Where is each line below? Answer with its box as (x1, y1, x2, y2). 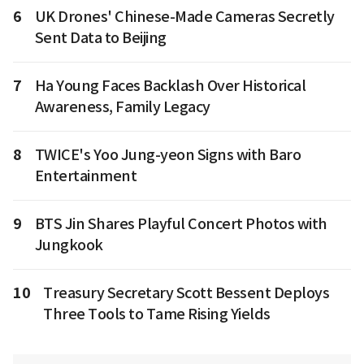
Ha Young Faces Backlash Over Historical (34, 76, 305, 95)
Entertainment (34, 166, 136, 185)
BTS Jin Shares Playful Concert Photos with (34, 214, 327, 233)
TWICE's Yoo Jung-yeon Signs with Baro (34, 145, 301, 164)
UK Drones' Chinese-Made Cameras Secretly (34, 6, 335, 26)
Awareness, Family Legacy (34, 97, 210, 116)
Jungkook (34, 235, 103, 254)
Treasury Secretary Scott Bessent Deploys (43, 283, 329, 302)
